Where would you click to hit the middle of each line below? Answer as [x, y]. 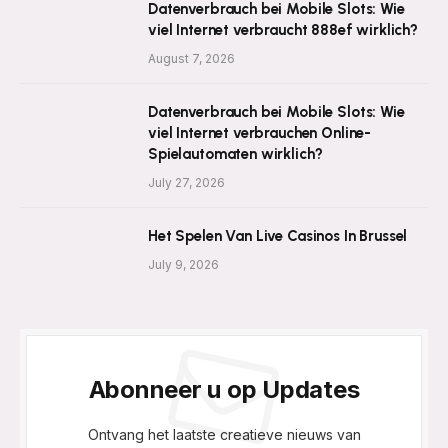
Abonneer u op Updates [224, 390]
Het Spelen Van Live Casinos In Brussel [278, 236]
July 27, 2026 [186, 183]
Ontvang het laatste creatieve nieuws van [224, 435]
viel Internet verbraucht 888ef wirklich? [283, 30]
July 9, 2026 [183, 265]
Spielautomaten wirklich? [235, 154]
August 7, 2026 [191, 59]
